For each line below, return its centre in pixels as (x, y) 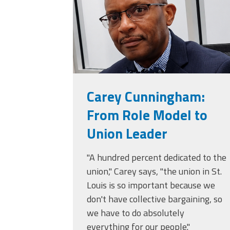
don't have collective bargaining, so (155, 199)
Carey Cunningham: (146, 97)
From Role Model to (147, 115)
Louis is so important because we (151, 185)
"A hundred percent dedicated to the (157, 158)
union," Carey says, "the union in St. (154, 171)
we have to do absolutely (136, 213)
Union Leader (127, 133)
